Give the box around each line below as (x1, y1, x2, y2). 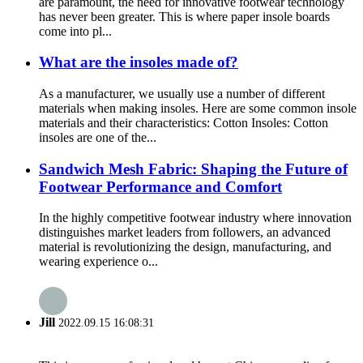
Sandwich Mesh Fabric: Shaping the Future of (39, 160, 348, 177)
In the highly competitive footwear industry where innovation (39, 211, 352, 225)
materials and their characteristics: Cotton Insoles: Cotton (39, 115, 328, 130)
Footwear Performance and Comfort (39, 177, 282, 195)
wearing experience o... (39, 254, 158, 269)
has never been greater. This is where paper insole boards (39, 9, 330, 23)
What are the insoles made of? (39, 53, 238, 71)
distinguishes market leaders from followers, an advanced (39, 225, 331, 240)
